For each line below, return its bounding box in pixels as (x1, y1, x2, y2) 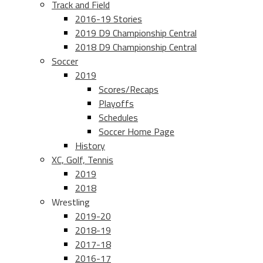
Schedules (99, 110, 138, 125)
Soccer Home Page (99, 124, 174, 139)
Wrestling (52, 195, 90, 210)
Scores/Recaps (99, 82, 159, 97)
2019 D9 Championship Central (75, 26, 197, 41)
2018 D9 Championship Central (75, 40, 197, 55)
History (75, 139, 105, 153)
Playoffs (99, 96, 134, 111)
